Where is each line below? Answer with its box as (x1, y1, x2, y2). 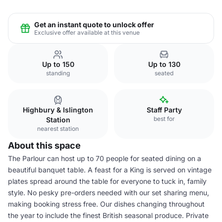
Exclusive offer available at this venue (34, 28, 140, 36)
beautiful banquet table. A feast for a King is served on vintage (8, 166, 212, 174)
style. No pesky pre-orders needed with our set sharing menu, (8, 188, 209, 197)
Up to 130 (148, 60, 180, 68)
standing (46, 69, 70, 77)
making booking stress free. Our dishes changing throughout (8, 200, 205, 208)
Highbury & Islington (23, 106, 93, 114)
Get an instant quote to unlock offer (34, 20, 154, 29)
